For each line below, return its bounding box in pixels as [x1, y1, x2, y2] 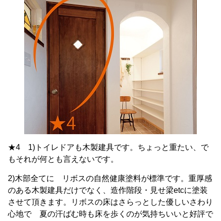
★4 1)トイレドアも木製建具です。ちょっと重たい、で [8, 143, 209, 151]
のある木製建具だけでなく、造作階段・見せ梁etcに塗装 [8, 185, 208, 194]
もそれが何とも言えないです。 [8, 154, 118, 163]
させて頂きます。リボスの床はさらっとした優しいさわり [8, 197, 213, 206]
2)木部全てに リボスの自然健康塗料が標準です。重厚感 [8, 174, 212, 183]
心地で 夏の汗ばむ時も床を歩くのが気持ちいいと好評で [8, 209, 213, 218]
